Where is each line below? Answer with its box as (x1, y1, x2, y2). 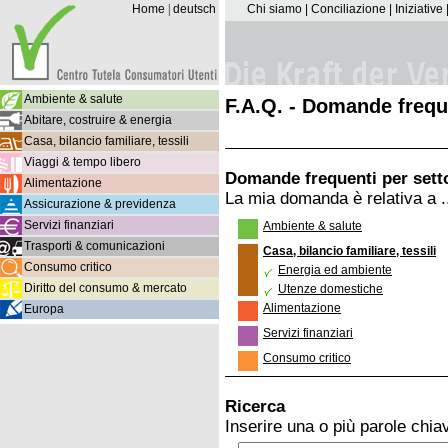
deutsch (173, 2, 216, 16)
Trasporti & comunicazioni (24, 239, 165, 253)
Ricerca (225, 396, 285, 416)
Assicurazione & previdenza (24, 197, 176, 211)
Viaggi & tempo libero (24, 155, 141, 169)
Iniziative (395, 2, 444, 16)
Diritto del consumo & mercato (24, 281, 187, 295)
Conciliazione (311, 2, 387, 16)
